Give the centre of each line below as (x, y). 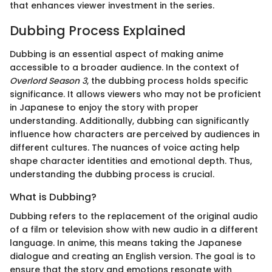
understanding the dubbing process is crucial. (112, 174)
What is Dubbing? (53, 197)
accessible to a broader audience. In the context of (124, 67)
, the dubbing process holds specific (168, 80)
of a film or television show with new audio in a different (134, 229)
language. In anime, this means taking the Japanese (126, 243)
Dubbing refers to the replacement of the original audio (134, 216)
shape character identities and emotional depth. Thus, (131, 161)
